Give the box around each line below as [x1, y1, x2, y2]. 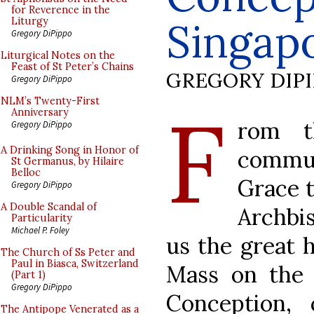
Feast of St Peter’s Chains [11, 60, 134, 73]
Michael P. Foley [11, 224, 69, 235]
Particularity [11, 212, 72, 224]
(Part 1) [11, 268, 46, 281]
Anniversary [11, 106, 69, 118]
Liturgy [11, 15, 48, 27]
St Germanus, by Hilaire [11, 155, 124, 168]
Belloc [11, 166, 41, 179]
